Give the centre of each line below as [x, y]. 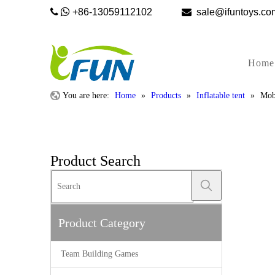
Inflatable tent [221, 95]
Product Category [102, 223]
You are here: [86, 95]
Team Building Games [99, 254]
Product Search [95, 161]
